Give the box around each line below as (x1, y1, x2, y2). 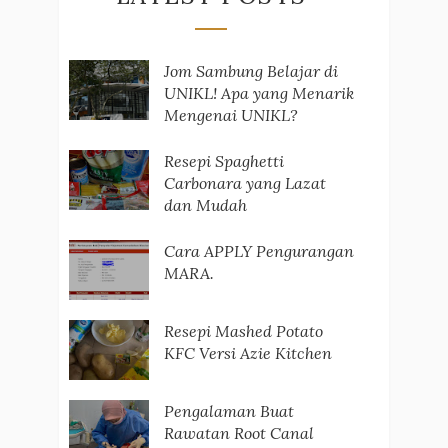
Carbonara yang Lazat (163, 172, 326, 193)
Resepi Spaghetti (163, 150, 284, 171)
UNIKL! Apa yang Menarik (163, 82, 354, 103)
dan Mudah (163, 194, 247, 215)
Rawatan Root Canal (163, 422, 314, 443)
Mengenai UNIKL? (163, 104, 298, 125)
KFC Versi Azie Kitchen (163, 342, 332, 363)
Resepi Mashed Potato (163, 320, 323, 341)
